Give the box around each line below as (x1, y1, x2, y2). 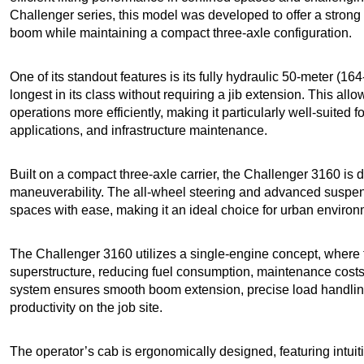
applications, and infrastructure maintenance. (10, 123, 267, 137)
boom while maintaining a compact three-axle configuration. (10, 25, 352, 40)
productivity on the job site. (10, 300, 162, 314)
